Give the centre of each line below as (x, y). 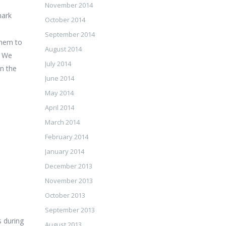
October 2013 (65, 195)
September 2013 (70, 210)
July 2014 (58, 64)
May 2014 (59, 93)
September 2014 (70, 34)
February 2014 (66, 137)
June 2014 (59, 78)
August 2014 (63, 49)
